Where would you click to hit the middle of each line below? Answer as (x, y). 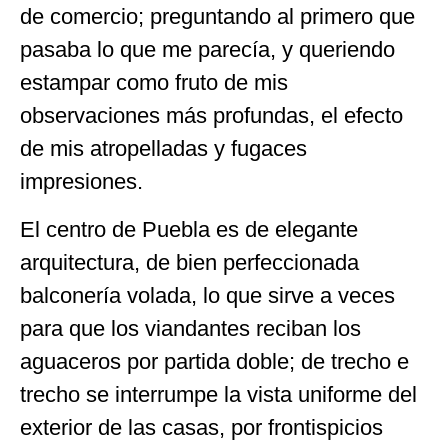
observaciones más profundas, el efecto (211, 116)
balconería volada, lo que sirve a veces (207, 295)
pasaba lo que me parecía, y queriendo (207, 50)
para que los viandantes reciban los (190, 328)
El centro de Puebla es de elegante (189, 229)
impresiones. (81, 182)
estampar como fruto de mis (154, 83)
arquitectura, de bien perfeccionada (189, 262)
